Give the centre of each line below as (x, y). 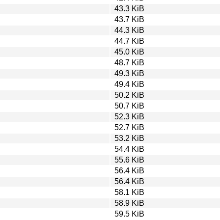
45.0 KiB (129, 52)
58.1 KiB (129, 192)
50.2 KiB (129, 95)
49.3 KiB (129, 73)
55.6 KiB (129, 160)
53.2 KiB (129, 138)
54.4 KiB (129, 149)
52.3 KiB (129, 116)
